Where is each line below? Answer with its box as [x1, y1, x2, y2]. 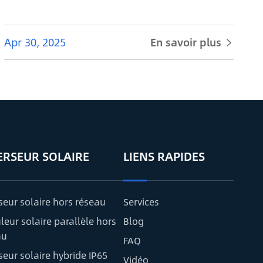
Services [123, 194, 159, 210]
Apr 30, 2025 [4, 34, 66, 51]
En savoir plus [150, 34, 224, 51]
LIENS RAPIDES [123, 147, 205, 166]
